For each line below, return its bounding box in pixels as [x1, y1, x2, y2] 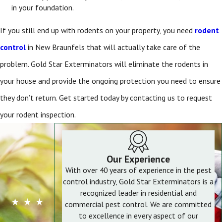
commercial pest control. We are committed [65, 199, 212, 210]
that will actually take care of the [87, 42, 200, 52]
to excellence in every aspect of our [78, 211, 198, 221]
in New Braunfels [26, 42, 85, 52]
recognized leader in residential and [80, 188, 197, 198]
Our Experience [107, 153, 170, 166]
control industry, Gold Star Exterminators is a [63, 176, 214, 187]
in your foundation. [11, 2, 74, 12]
